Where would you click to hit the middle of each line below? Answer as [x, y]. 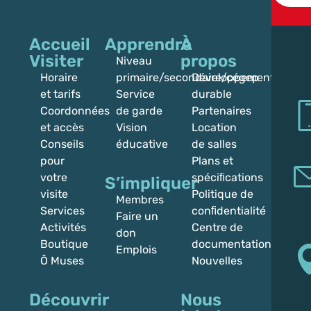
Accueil [60, 45]
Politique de [222, 194]
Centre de [217, 228]
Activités [63, 228]
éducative [142, 144]
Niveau [134, 61]
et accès [62, 128]
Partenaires [221, 111]
